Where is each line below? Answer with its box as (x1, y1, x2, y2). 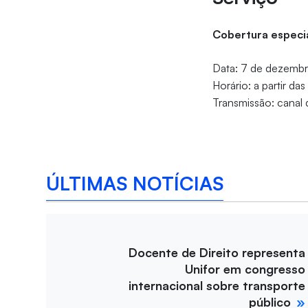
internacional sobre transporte (129, 278, 305, 294)
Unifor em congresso (185, 261, 305, 277)
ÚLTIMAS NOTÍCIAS (46, 170, 224, 195)
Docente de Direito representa (129, 245, 305, 261)
